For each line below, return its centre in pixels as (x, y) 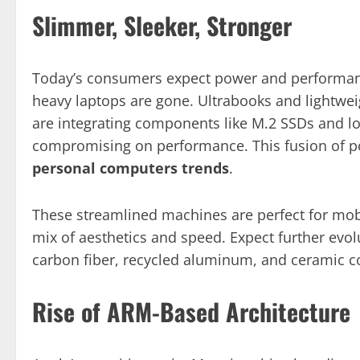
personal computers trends (131, 168)
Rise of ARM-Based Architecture (191, 311)
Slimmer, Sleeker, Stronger (162, 25)
